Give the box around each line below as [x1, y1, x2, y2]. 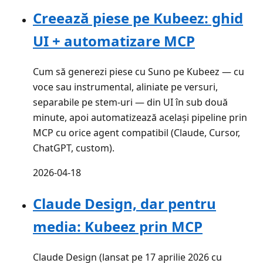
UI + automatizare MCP [33, 31, 195, 51]
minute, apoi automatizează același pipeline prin [33, 111, 247, 124]
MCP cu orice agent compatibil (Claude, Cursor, [33, 126, 240, 140]
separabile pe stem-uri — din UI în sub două [33, 96, 228, 109]
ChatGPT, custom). [33, 141, 114, 155]
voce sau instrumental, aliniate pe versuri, [33, 80, 218, 94]
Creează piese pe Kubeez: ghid [33, 8, 243, 28]
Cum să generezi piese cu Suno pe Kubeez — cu [33, 65, 244, 79]
